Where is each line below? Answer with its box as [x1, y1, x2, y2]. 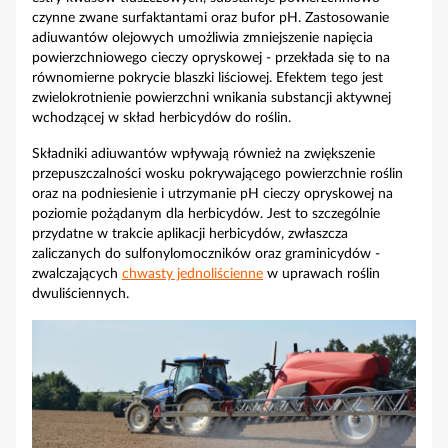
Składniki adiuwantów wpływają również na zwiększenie [32, 147, 375, 161]
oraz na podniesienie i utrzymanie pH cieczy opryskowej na [32, 187, 393, 201]
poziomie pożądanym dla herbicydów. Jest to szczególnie [32, 207, 380, 221]
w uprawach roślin [263, 267, 380, 281]
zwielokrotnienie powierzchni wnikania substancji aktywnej [32, 91, 391, 105]
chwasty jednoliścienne [122, 267, 263, 281]
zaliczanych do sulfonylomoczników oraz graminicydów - [32, 247, 380, 261]
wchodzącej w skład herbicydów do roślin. [32, 111, 291, 125]
